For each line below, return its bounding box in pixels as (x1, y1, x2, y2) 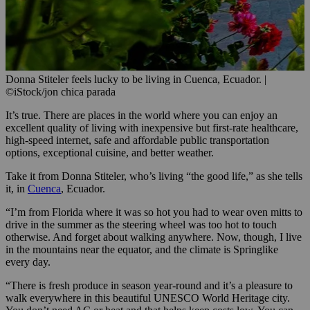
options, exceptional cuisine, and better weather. (6, 147, 214, 159)
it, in (6, 183, 28, 195)
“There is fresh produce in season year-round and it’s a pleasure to (6, 280, 293, 292)
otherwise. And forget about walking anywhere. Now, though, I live (6, 231, 302, 244)
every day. (6, 256, 51, 268)
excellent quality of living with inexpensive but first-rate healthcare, (6, 122, 298, 134)
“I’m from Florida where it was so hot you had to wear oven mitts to (6, 206, 302, 219)
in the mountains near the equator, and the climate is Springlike (6, 244, 278, 256)
